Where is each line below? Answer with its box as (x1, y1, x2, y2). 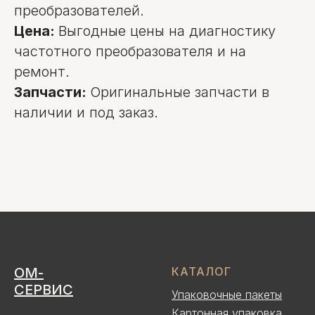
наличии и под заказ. (14, 104, 158, 121)
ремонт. (14, 63, 70, 80)
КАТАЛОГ (172, 264, 231, 278)
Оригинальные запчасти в (90, 84, 269, 101)
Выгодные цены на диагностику (58, 22, 276, 39)
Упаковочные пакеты (172, 288, 282, 302)
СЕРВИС (14, 281, 73, 298)
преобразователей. (14, 2, 144, 19)
